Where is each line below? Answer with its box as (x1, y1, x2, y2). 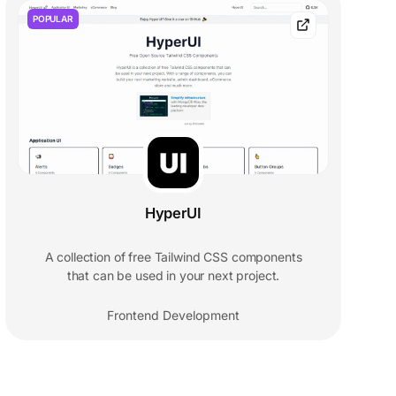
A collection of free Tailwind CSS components (44, 249, 302, 265)
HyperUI (145, 204, 202, 223)
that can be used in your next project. (66, 268, 280, 284)
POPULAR (33, 13, 73, 25)
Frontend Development (107, 308, 240, 324)
